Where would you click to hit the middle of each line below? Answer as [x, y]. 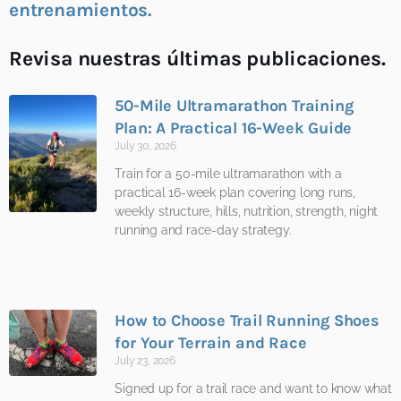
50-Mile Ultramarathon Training [234, 106]
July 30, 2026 [145, 146]
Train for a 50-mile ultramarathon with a [228, 174]
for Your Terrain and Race [211, 342]
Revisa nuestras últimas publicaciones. [200, 59]
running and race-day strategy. [203, 230]
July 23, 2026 [145, 360]
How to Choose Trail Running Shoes [247, 320]
